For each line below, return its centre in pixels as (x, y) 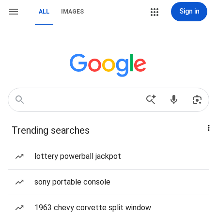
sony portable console (72, 182)
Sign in (189, 11)
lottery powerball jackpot (78, 156)
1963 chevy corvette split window (93, 208)
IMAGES (72, 12)
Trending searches (51, 130)
